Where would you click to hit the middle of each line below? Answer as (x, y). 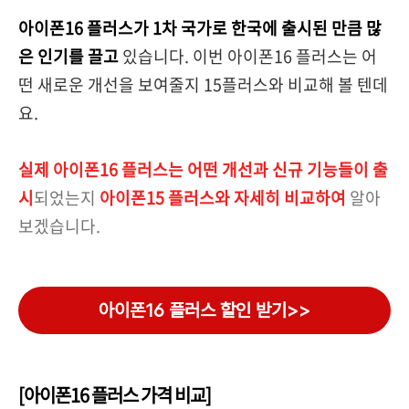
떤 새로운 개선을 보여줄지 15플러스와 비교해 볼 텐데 (203, 84)
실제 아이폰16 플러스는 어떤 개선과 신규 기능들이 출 (203, 169)
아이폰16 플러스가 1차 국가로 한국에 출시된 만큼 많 (200, 28)
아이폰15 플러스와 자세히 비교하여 (223, 198)
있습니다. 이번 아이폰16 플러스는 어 (248, 56)
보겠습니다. (59, 226)
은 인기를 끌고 (68, 56)
